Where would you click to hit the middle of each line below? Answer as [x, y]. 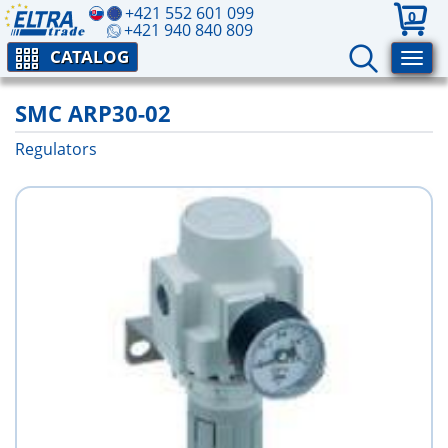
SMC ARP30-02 [93, 113]
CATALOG [89, 56]
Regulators [56, 149]
